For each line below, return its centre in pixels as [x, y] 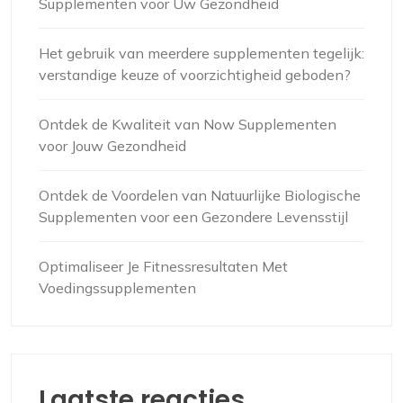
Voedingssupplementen [117, 288]
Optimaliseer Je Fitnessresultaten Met [163, 267]
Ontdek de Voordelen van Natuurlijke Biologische [200, 196]
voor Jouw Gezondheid [112, 146]
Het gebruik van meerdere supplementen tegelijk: [201, 54]
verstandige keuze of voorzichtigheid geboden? [195, 75]
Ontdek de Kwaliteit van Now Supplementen [188, 125]
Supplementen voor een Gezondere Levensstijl [193, 217]
